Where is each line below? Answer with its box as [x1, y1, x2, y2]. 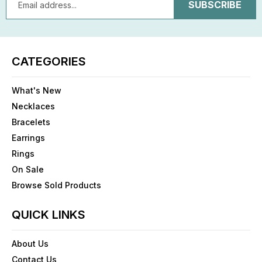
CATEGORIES [12, 54, 86, 69]
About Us [12, 239, 49, 249]
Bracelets [12, 117, 50, 127]
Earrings [12, 133, 45, 143]
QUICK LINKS [12, 208, 85, 222]
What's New [12, 85, 61, 96]
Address [6, 4, 38, 14]
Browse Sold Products [12, 180, 101, 191]
